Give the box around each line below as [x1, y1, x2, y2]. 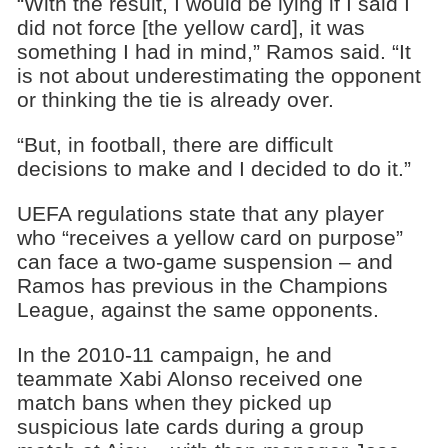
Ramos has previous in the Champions [16, 273, 388, 297]
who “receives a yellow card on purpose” [16, 225, 403, 249]
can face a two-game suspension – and [16, 249, 393, 273]
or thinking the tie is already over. [16, 88, 334, 112]
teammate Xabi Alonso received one [16, 366, 363, 390]
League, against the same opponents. [16, 297, 379, 321]
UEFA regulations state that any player [16, 201, 384, 225]
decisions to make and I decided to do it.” [16, 157, 411, 181]
